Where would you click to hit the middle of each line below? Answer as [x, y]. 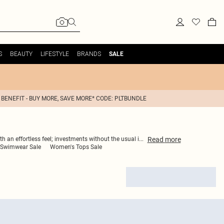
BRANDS [89, 54]
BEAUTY [21, 54]
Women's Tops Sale [76, 147]
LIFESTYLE [54, 54]
